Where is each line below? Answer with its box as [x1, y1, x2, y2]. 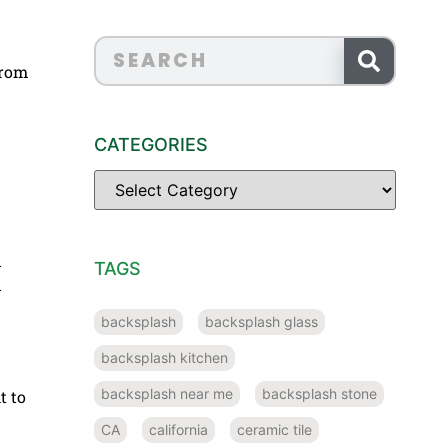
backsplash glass [205, 312, 318, 330]
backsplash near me [101, 384, 233, 402]
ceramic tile [237, 420, 312, 438]
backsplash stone [262, 384, 377, 402]
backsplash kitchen [101, 348, 228, 366]
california [149, 420, 208, 438]
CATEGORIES [94, 133, 208, 155]
